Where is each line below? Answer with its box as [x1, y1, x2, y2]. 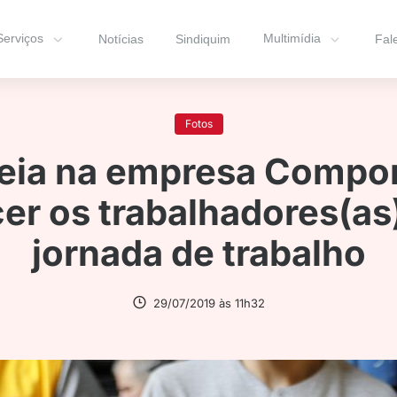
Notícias [97, 32, 144, 46]
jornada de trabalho [31, 231, 366, 275]
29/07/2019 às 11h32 [153, 296, 265, 310]
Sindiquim [175, 32, 231, 46]
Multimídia [262, 31, 321, 46]
